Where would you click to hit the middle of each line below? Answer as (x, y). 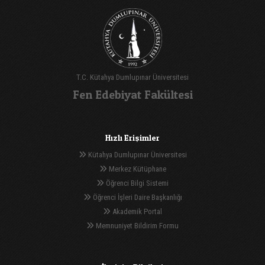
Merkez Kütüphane (136, 169)
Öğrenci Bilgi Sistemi (136, 183)
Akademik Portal (136, 211)
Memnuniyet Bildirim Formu (136, 225)
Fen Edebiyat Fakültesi (132, 94)
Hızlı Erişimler (132, 137)
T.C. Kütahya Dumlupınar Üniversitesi (132, 77)
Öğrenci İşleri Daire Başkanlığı (136, 197)
